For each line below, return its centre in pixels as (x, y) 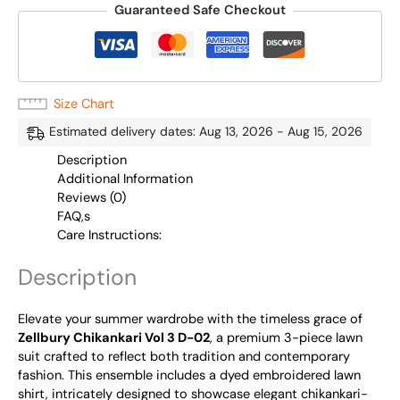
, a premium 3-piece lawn (286, 338)
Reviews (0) (91, 197)
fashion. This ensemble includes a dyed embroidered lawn (189, 376)
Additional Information (125, 179)
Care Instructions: (109, 235)
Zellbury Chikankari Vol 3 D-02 (114, 338)
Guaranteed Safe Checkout (200, 11)
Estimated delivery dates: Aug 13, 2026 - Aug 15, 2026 (206, 132)
